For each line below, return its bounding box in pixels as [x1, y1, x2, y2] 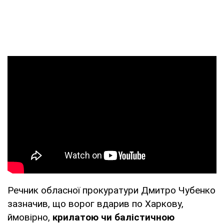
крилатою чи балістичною [52, 211, 174, 223]
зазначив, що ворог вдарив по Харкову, [7, 197, 183, 209]
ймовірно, [7, 211, 52, 223]
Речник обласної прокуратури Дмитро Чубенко [7, 184, 215, 196]
